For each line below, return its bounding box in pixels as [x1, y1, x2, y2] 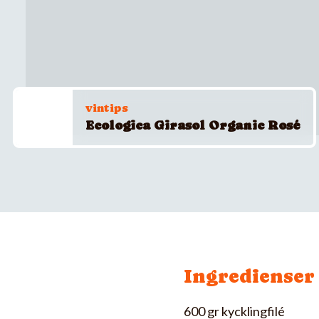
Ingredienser [184, 265, 315, 287]
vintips [85, 102, 128, 115]
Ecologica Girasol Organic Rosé [85, 117, 300, 132]
